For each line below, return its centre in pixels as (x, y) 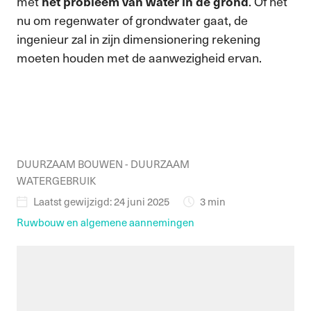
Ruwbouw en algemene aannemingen (106, 222)
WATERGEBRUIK (56, 180)
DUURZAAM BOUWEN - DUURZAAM (103, 164)
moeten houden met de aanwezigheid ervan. (139, 57)
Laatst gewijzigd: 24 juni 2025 (101, 201)
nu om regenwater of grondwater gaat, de (132, 20)
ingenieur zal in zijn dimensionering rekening (138, 39)
